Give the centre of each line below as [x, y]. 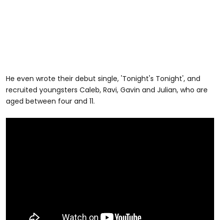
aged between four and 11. [50, 101]
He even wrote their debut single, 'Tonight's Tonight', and [103, 78]
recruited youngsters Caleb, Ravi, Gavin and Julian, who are [107, 90]
